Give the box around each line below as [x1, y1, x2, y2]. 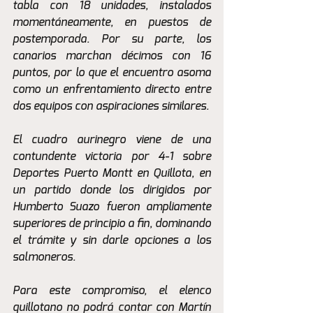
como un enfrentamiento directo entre [13, 84, 211, 96]
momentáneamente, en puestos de [13, 17, 211, 29]
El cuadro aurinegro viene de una [13, 134, 211, 146]
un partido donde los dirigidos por [13, 184, 211, 196]
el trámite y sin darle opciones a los [13, 235, 211, 247]
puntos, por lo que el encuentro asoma [13, 67, 211, 79]
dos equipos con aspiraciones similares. [13, 101, 209, 112]
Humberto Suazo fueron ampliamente [13, 201, 211, 213]
